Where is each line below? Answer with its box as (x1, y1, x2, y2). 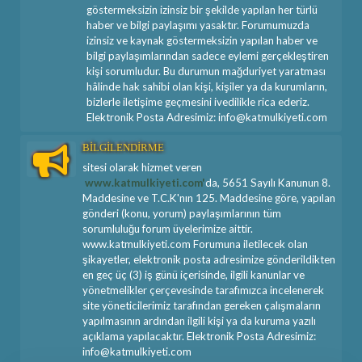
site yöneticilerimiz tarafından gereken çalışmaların (82, 299, 321, 313)
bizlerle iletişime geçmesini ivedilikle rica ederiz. (86, 95, 309, 109)
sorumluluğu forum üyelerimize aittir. (82, 222, 253, 236)
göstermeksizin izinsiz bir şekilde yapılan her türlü (86, 3, 318, 17)
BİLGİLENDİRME (82, 141, 164, 154)
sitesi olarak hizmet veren (82, 161, 202, 175)
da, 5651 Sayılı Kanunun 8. (205, 176, 330, 190)
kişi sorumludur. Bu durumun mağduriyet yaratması (86, 65, 326, 78)
